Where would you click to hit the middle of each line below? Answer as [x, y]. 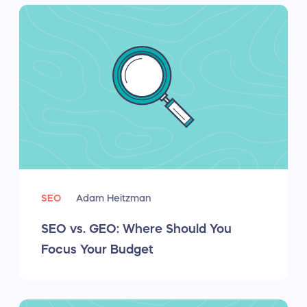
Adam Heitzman [113, 198]
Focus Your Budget [97, 249]
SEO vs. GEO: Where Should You [136, 229]
